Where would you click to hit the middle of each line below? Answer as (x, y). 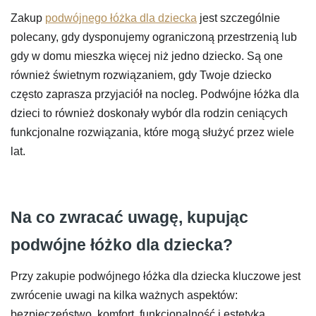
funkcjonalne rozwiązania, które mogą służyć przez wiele (152, 132)
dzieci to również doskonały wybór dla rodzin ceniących (149, 113)
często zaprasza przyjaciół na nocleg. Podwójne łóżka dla (155, 94)
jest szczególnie (238, 18)
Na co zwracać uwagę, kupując (129, 217)
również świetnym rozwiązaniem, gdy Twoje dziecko (141, 75)
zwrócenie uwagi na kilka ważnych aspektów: (124, 296)
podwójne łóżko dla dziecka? (122, 244)
